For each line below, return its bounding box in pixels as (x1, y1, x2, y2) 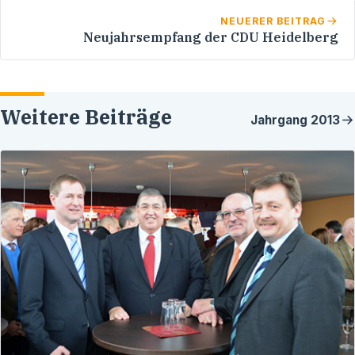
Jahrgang (250, 113, 311, 128)
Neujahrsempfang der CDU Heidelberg (83, 29, 338, 45)
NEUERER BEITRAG (220, 14, 326, 27)
